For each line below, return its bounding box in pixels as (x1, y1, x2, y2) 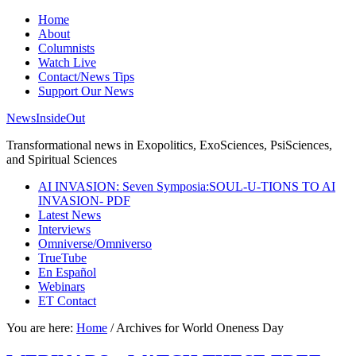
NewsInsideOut (6, 111, 85, 125)
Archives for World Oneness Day (114, 321, 284, 335)
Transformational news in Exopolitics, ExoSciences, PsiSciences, (6, 138, 332, 152)
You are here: (6, 321, 76, 335)
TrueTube (38, 251, 87, 265)
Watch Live (38, 56, 96, 69)
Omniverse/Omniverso (38, 237, 152, 250)
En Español (38, 265, 96, 279)
